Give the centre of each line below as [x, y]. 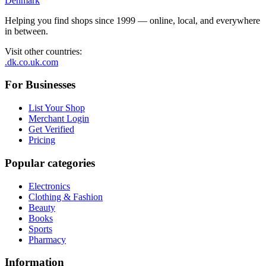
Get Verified [51, 129]
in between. [26, 31]
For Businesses [40, 85]
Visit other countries [42, 51]
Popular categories [50, 163]
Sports [40, 229]
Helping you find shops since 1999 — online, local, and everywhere [132, 20]
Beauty [42, 207]
